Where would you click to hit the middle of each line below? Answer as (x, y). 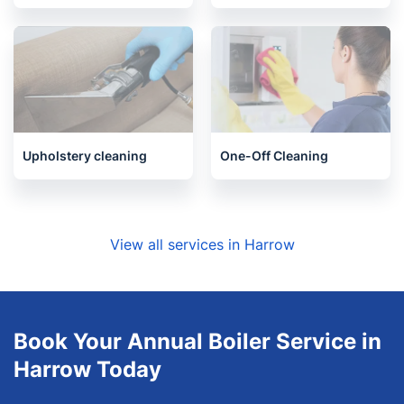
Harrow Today (87, 369)
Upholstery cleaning (85, 156)
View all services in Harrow (202, 244)
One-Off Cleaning (274, 156)
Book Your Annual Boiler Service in (197, 341)
